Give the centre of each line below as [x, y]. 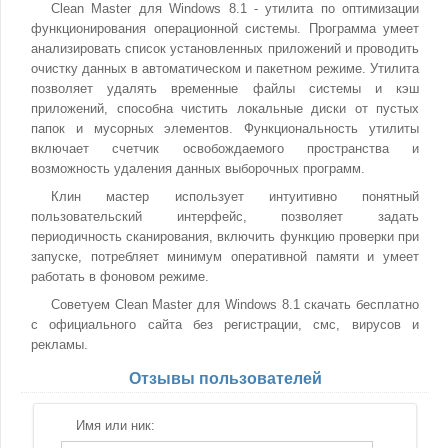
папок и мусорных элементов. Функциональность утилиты [225, 128]
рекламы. [59, 344]
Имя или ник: [115, 425]
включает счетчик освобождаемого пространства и [225, 148]
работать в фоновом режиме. [120, 276]
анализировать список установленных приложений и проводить [225, 48]
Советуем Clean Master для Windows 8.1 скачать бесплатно [235, 304]
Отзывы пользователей [225, 378]
